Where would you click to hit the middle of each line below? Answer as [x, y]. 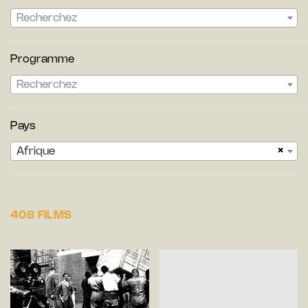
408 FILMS [41, 216]
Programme [42, 60]
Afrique [36, 152]
